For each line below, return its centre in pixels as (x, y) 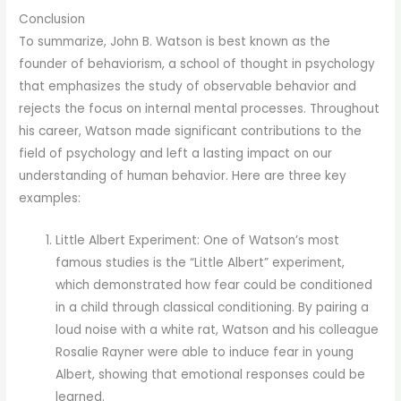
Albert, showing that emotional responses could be (211, 375)
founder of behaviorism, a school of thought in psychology (197, 64)
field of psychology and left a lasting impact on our (176, 154)
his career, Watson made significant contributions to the (191, 132)
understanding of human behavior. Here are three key (183, 176)
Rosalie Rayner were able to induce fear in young (205, 353)
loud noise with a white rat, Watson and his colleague (218, 330)
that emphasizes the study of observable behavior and (188, 87)
